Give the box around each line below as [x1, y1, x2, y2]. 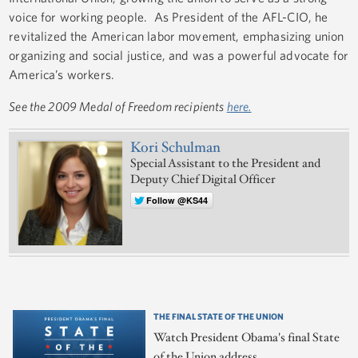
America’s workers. [9, 67, 115, 82]
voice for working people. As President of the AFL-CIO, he [9, 10, 328, 25]
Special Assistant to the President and [130, 156, 321, 172]
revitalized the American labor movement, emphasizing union [9, 29, 344, 44]
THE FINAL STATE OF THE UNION [153, 311, 284, 322]
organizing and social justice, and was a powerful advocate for [9, 48, 349, 63]
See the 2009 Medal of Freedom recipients [9, 99, 227, 114]
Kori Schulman [130, 138, 221, 158]
